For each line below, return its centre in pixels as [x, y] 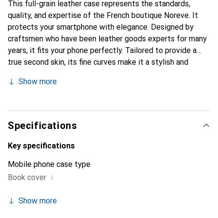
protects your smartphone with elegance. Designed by [101, 27]
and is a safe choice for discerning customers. [86, 97]
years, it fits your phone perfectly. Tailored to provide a [102, 50]
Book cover [27, 177]
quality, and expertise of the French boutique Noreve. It [103, 15]
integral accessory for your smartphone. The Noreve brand [107, 74]
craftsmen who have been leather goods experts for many [107, 39]
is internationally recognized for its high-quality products [106, 85]
